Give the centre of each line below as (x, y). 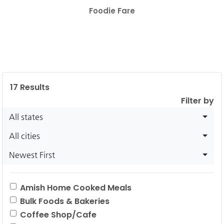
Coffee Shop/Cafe (58, 214)
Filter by (197, 100)
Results (34, 87)
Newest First (32, 154)
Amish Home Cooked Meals (76, 187)
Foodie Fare (112, 10)
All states (26, 116)
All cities (24, 135)
